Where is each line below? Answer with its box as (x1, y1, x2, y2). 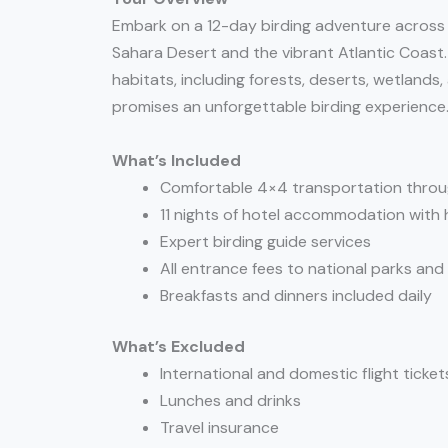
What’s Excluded (112, 336, 245, 358)
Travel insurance (160, 417, 279, 439)
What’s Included (112, 150, 241, 172)
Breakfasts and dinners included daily (160, 285, 432, 307)
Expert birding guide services (160, 231, 371, 253)
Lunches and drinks (160, 390, 301, 412)
